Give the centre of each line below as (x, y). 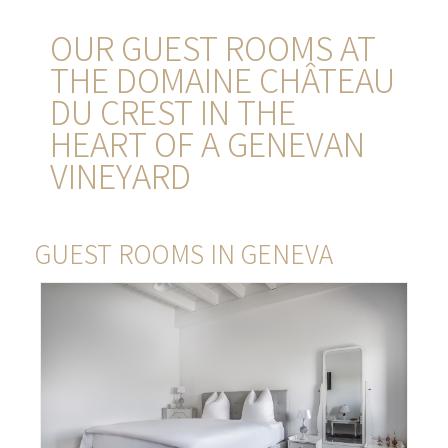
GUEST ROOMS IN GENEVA (183, 253)
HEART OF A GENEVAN (207, 143)
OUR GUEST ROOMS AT (212, 47)
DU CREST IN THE (172, 111)
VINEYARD (120, 175)
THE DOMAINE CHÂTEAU (222, 79)
